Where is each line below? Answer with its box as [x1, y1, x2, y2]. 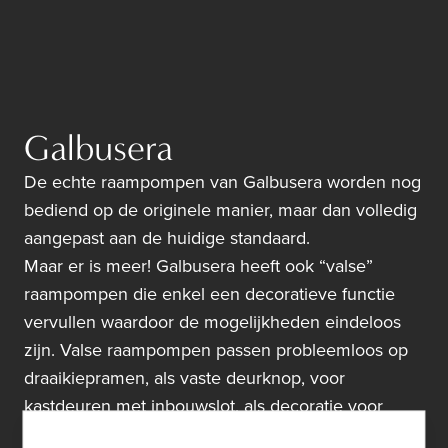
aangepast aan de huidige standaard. [24, 225, 310, 252]
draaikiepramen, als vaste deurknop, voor [24, 365, 345, 392]
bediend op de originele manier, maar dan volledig [24, 197, 417, 224]
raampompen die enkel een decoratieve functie [24, 281, 395, 308]
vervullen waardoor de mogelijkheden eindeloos [24, 309, 401, 336]
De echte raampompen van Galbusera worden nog [24, 169, 421, 196]
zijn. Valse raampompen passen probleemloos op [24, 337, 408, 364]
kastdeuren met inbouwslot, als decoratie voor [24, 393, 383, 420]
